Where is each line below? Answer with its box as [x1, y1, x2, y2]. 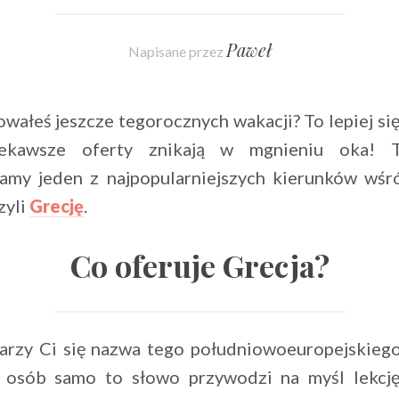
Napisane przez [127, 43, 226, 61]
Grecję [29, 195, 84, 217]
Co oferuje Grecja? [69, 245, 330, 287]
